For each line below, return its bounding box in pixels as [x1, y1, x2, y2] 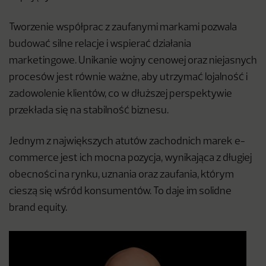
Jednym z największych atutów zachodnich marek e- [9, 137, 245, 147]
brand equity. [9, 203, 67, 214]
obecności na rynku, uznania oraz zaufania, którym [9, 170, 234, 180]
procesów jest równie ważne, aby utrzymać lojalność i [9, 72, 248, 83]
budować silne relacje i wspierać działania [9, 39, 191, 50]
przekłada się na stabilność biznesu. [9, 106, 169, 116]
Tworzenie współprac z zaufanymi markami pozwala [9, 23, 237, 33]
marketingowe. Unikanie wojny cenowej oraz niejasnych [9, 56, 257, 66]
